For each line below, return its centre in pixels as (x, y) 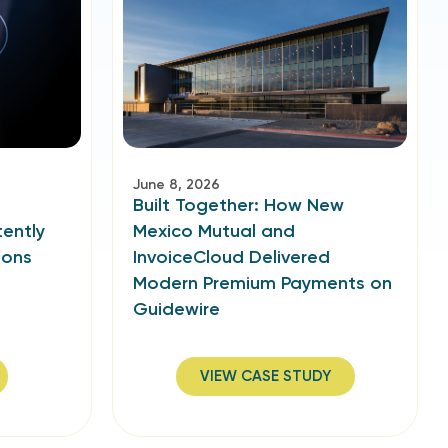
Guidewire (176, 309)
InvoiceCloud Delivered (231, 257)
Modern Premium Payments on (262, 283)
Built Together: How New (238, 205)
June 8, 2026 (176, 184)
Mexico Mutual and (214, 231)
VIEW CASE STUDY (265, 376)
